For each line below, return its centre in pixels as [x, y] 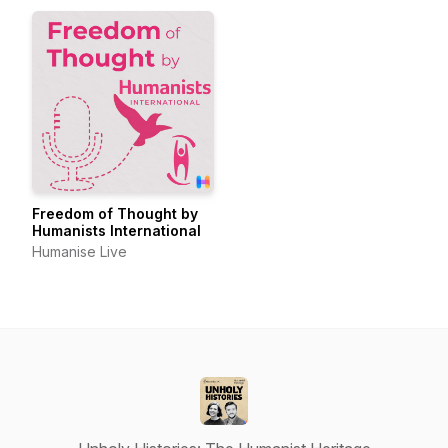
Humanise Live [79, 251]
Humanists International [116, 230]
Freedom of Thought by [115, 213]
